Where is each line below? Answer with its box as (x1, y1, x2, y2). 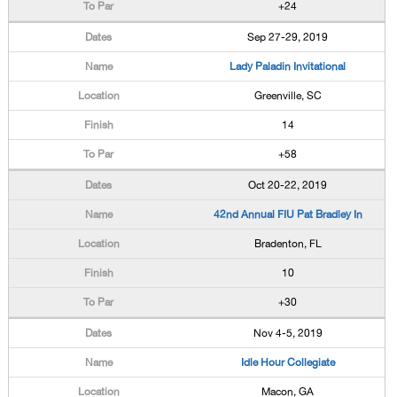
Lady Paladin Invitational (230, 60, 346, 73)
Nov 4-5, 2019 (253, 327, 323, 339)
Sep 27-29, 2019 (247, 31, 329, 43)
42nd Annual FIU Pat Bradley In (213, 208, 362, 221)
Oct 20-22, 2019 (248, 179, 328, 191)
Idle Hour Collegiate (240, 356, 335, 369)
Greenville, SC (253, 90, 322, 102)
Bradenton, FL (253, 237, 322, 250)
